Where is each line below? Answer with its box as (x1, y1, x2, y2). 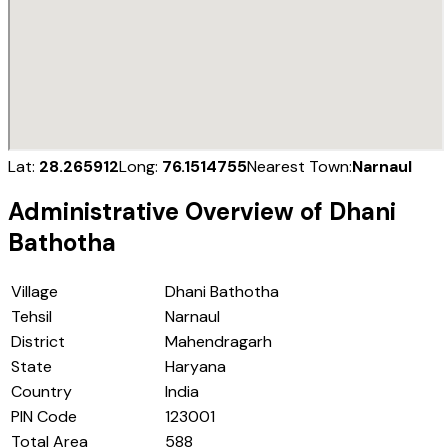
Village (11, 281, 58, 303)
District (11, 331, 65, 353)
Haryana (165, 356, 226, 378)
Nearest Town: (247, 155, 352, 177)
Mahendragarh (165, 331, 272, 353)
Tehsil (11, 306, 52, 328)
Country (11, 381, 72, 403)
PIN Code (11, 406, 77, 428)
